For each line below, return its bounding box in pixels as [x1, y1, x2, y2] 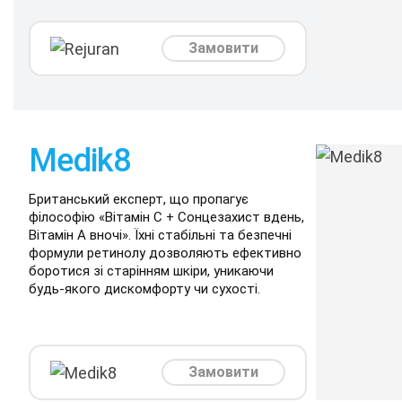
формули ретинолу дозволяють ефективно [29, 245, 301, 261]
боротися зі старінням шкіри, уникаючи [29, 263, 274, 279]
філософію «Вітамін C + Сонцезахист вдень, [29, 209, 304, 225]
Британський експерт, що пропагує [29, 191, 249, 207]
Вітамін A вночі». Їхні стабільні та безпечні [29, 227, 292, 243]
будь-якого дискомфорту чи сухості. [29, 281, 260, 297]
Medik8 [29, 142, 131, 179]
